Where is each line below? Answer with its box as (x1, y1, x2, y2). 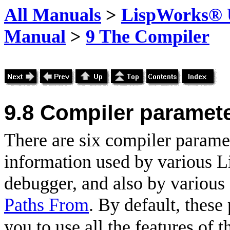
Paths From (4, 195, 89, 215)
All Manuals (4, 5, 101, 25)
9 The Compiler (86, 26, 209, 47)
